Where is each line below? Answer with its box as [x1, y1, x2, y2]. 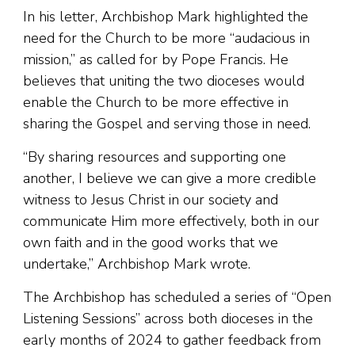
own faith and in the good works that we [23, 233, 278, 253]
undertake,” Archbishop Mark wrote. [23, 254, 250, 274]
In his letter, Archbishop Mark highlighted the [23, 7, 308, 27]
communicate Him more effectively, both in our [23, 212, 319, 231]
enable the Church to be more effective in [23, 93, 288, 113]
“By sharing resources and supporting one [23, 147, 286, 167]
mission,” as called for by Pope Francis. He [23, 50, 288, 70]
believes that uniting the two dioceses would [23, 71, 304, 91]
